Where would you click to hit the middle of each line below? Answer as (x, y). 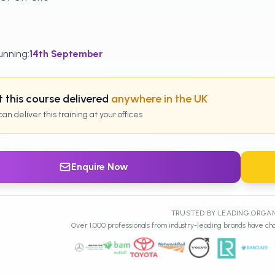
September (76, 54)
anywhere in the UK (159, 99)
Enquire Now (100, 167)
